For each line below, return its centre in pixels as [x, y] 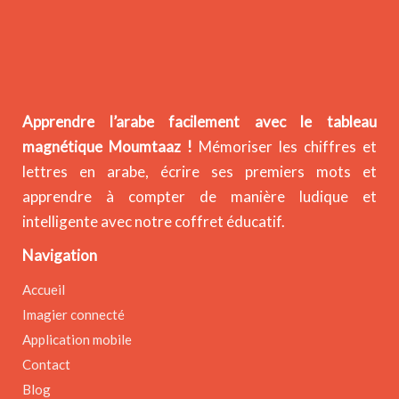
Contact [46, 364]
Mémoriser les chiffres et [285, 147]
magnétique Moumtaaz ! [107, 147]
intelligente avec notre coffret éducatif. [154, 221]
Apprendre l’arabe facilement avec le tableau [199, 122]
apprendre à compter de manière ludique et [199, 196]
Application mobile [77, 339]
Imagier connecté [73, 314]
